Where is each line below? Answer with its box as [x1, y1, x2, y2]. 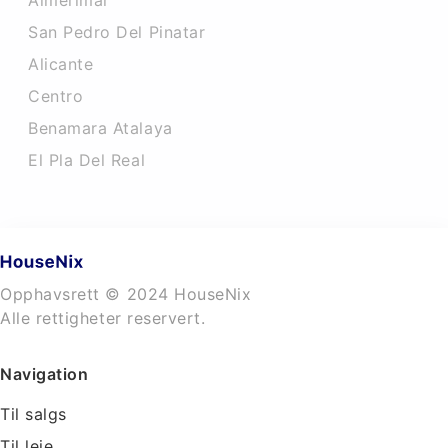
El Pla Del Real [28, 150, 146, 170]
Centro [28, 86, 84, 106]
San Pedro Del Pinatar [28, 22, 206, 42]
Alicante [28, 54, 94, 74]
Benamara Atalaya [28, 118, 173, 138]
